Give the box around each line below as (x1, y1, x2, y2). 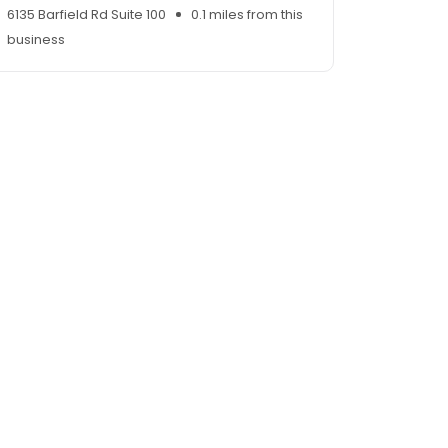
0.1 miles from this (191, 5, 303, 25)
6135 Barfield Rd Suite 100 (7, 5, 166, 25)
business (7, 30, 65, 50)
